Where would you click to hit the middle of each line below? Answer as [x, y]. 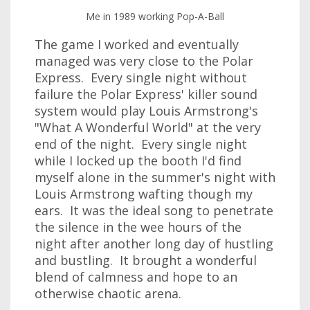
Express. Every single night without [141, 77]
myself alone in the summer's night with [155, 177]
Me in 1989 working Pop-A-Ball [155, 16]
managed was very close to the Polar [144, 61]
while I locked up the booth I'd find [138, 160]
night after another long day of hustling [154, 243]
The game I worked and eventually [137, 44]
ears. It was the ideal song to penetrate [154, 210]
